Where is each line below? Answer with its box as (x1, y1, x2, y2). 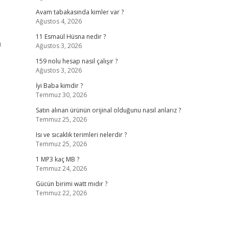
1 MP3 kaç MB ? (35, 155, 79, 164)
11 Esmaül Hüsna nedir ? (35, 32, 106, 41)
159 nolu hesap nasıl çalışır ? (35, 57, 118, 65)
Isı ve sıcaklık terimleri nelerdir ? (35, 130, 127, 139)
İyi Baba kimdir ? (35, 81, 83, 90)
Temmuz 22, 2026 (35, 189, 87, 197)
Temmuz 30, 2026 (35, 90, 87, 99)
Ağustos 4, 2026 (35, 17, 82, 26)
